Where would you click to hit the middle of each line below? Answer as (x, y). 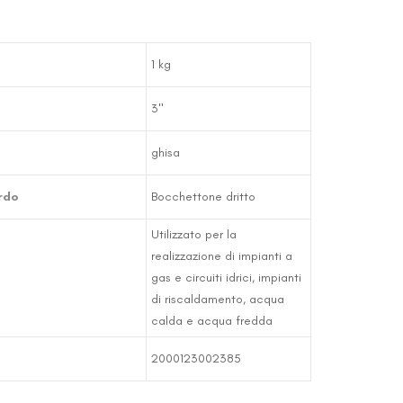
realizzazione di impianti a (221, 256)
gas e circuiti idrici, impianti (226, 278)
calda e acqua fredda (211, 321)
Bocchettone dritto (203, 197)
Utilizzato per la (193, 234)
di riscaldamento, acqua (217, 299)
